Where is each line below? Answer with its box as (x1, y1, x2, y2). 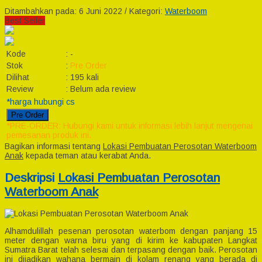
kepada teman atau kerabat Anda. (23, 151, 151, 161)
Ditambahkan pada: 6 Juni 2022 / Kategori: (5, 6, 165, 16)
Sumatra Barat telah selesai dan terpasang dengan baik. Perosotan (5, 245, 257, 255)
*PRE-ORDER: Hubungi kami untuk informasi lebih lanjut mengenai (6, 121, 253, 131)
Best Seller (5, 16, 45, 26)
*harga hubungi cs (6, 97, 75, 107)
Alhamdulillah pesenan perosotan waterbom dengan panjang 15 (5, 226, 257, 236)
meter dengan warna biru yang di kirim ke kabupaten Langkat (5, 236, 257, 246)
